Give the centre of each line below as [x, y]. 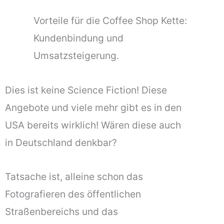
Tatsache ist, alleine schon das [74, 177]
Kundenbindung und [79, 38]
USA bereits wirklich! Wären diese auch [93, 125]
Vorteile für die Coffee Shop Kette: [110, 21]
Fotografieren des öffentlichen [73, 194]
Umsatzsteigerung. [76, 56]
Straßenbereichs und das [61, 212]
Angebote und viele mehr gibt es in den [93, 107]
